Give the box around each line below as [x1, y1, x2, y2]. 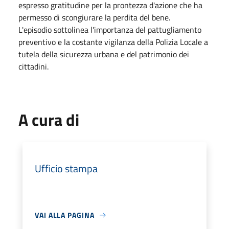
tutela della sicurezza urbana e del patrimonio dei [18, 48, 189, 60]
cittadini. [18, 60, 49, 73]
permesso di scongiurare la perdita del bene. [18, 11, 170, 24]
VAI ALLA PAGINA [35, 210, 95, 220]
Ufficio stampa [35, 161, 98, 176]
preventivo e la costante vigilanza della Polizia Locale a [18, 36, 208, 48]
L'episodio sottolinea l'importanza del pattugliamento [18, 24, 201, 36]
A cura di [18, 107, 79, 132]
